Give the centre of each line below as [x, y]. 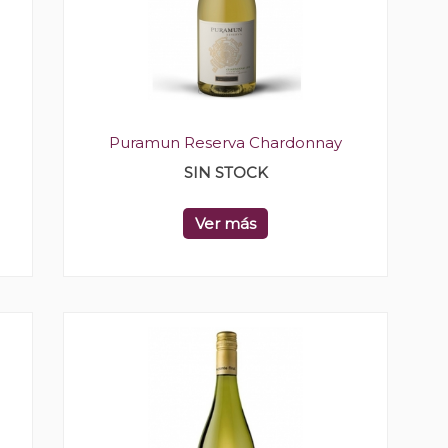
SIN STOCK [225, 172]
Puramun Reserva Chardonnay [225, 142]
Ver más [225, 223]
